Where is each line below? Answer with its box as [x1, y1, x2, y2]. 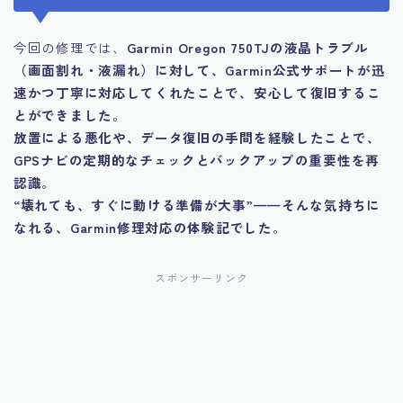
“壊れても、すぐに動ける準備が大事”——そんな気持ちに [13, 195, 381, 215]
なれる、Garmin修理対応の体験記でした [13, 218, 273, 237]
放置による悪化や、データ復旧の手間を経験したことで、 [13, 128, 381, 148]
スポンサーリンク [155, 270, 248, 286]
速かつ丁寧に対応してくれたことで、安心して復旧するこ [13, 83, 381, 103]
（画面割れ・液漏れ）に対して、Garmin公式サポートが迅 [13, 60, 386, 80]
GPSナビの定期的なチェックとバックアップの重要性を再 [13, 150, 380, 170]
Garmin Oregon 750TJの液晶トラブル [126, 38, 369, 58]
